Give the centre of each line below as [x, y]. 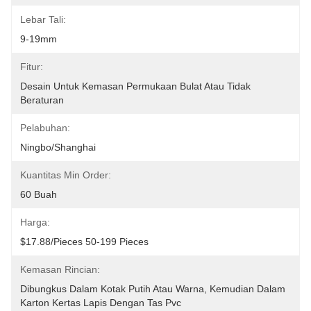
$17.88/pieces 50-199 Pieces [84, 242]
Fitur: [32, 67]
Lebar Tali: [43, 19]
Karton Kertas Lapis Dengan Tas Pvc [101, 303]
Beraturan [42, 100]
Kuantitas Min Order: [66, 175]
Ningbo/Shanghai [58, 147]
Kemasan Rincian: [60, 269]
